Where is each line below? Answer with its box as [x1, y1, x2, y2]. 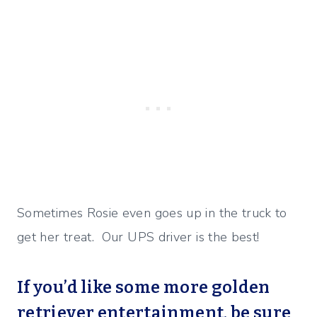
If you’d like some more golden [17, 277, 270, 298]
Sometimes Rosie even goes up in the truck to [17, 204, 287, 222]
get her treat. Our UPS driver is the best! [17, 229, 260, 246]
